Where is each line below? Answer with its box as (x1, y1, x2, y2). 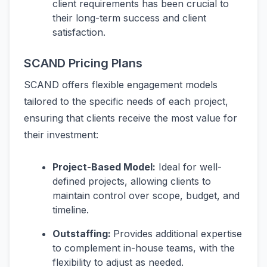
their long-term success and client (52, 12, 206, 24)
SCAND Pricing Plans (24, 56, 142, 71)
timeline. (52, 204, 89, 216)
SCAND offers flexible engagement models (24, 79, 218, 91)
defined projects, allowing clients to (52, 175, 211, 188)
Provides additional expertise (113, 228, 242, 240)
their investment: (24, 129, 98, 141)
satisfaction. (52, 26, 105, 39)
